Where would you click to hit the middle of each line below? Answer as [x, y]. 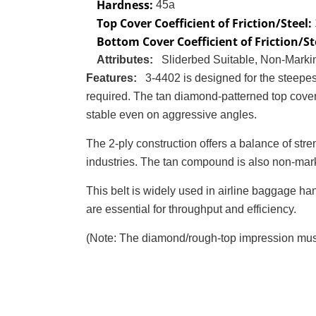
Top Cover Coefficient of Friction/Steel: [206, 23]
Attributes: [126, 60]
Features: [113, 78]
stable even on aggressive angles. [171, 115]
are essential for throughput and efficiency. [191, 209]
